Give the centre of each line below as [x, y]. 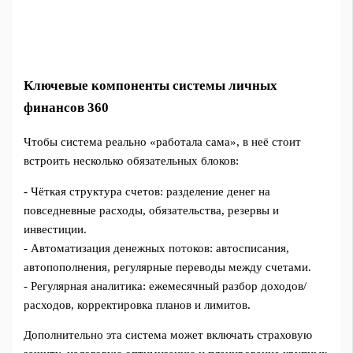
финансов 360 [67, 107]
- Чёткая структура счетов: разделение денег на [147, 191]
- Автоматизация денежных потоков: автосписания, [157, 248]
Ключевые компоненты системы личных [151, 85]
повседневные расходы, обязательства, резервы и [152, 210]
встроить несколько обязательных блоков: [132, 161]
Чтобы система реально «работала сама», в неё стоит [163, 142]
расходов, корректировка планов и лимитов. [137, 305]
